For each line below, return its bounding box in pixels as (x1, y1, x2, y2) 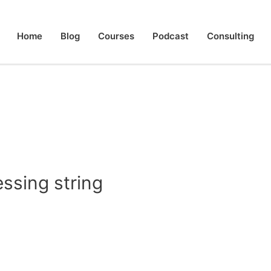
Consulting (207, 30, 254, 42)
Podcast (152, 30, 189, 42)
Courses (98, 30, 134, 42)
